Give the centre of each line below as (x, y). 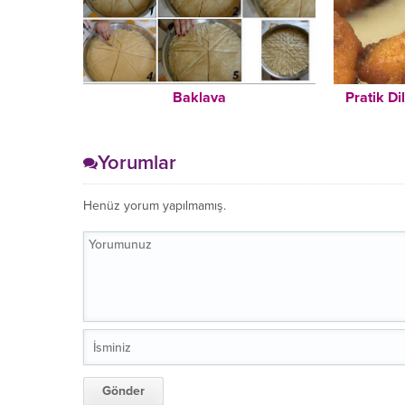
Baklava (200, 98)
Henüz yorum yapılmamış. (155, 206)
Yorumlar (137, 163)
